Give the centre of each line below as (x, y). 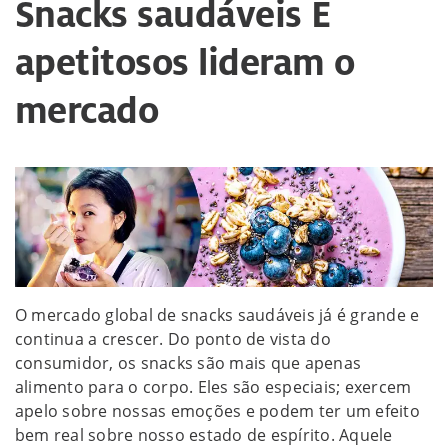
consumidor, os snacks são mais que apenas (188, 363)
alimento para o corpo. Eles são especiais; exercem (213, 387)
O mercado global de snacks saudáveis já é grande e (217, 315)
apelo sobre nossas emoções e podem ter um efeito (217, 411)
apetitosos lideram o (185, 62)
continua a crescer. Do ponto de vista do (173, 339)
